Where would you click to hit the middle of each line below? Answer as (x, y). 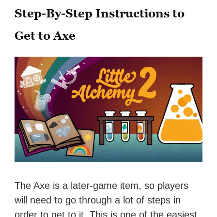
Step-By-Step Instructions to (100, 14)
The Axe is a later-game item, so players (102, 186)
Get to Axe (45, 36)
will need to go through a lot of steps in (98, 200)
